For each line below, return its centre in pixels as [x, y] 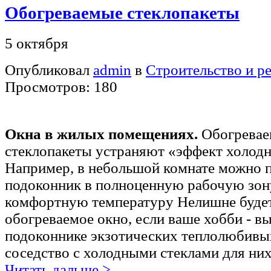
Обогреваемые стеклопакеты [122, 13]
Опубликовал [49, 70]
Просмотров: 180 [61, 87]
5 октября [37, 43]
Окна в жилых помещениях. [101, 134]
